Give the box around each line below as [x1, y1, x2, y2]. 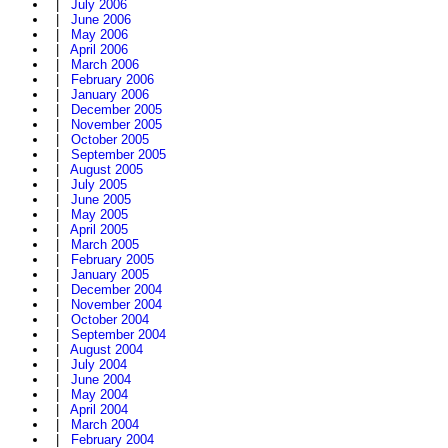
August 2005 [70, 162, 143, 178]
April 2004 [70, 402, 128, 418]
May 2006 [71, 27, 128, 43]
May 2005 [71, 207, 128, 223]
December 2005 [71, 102, 162, 118]
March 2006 [71, 57, 139, 73]
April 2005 [70, 222, 128, 238]
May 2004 [71, 387, 128, 403]
